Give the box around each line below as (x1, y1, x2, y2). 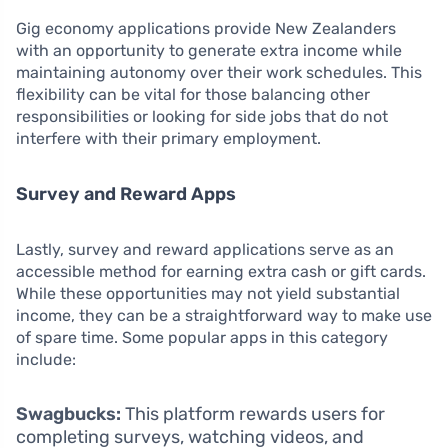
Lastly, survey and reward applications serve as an (16, 239, 394, 259)
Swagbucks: (16, 402, 121, 425)
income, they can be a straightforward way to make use (16, 305, 432, 325)
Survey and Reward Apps (16, 182, 236, 205)
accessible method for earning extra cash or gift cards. (16, 261, 426, 281)
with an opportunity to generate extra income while (16, 40, 402, 60)
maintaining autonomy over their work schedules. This (16, 62, 422, 82)
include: (16, 349, 76, 369)
